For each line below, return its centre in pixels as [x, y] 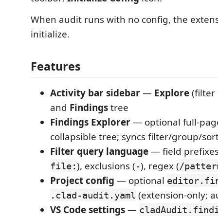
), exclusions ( [106, 166]
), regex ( [160, 166]
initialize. [50, 34]
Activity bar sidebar [95, 93]
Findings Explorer [90, 122]
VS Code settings [88, 209]
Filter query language [99, 151]
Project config [82, 180]
